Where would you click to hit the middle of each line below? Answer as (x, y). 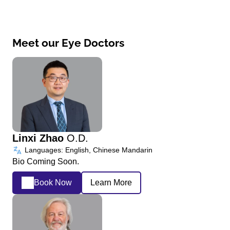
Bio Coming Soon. (46, 161)
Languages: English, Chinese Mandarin (88, 150)
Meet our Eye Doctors (68, 43)
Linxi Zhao (40, 138)
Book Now (53, 183)
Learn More (111, 183)
